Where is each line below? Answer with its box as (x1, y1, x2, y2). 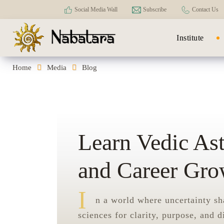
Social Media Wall (74, 6, 117, 13)
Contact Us (192, 6, 218, 13)
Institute (176, 33, 204, 42)
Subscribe (143, 6, 166, 13)
